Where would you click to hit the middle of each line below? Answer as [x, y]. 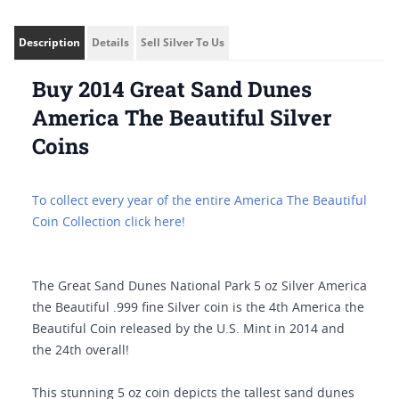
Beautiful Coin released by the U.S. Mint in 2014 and [188, 330]
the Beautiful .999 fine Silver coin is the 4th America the [198, 308]
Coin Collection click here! [109, 223]
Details [110, 42]
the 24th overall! [81, 351]
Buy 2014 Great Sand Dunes [172, 89]
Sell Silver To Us [183, 42]
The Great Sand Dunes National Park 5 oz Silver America [199, 287]
